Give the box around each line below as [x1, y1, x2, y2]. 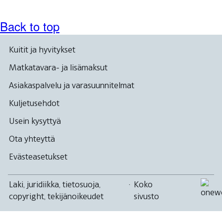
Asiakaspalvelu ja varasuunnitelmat [9, 80, 134, 91]
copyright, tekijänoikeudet [9, 191, 104, 202]
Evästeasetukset [9, 152, 67, 162]
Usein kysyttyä [9, 116, 61, 126]
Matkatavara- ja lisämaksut [9, 62, 108, 73]
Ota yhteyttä [9, 134, 55, 144]
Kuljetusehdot [9, 98, 59, 109]
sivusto [133, 191, 159, 202]
